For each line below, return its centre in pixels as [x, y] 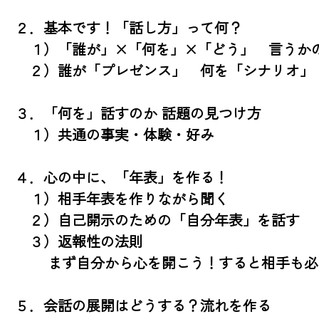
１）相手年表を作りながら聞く [122, 198]
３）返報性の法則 [79, 241]
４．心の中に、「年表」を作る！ [122, 177]
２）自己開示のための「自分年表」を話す [157, 219]
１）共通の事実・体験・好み [115, 134]
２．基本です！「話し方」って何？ [129, 27]
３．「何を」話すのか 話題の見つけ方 [138, 113]
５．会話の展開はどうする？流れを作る [143, 305]
